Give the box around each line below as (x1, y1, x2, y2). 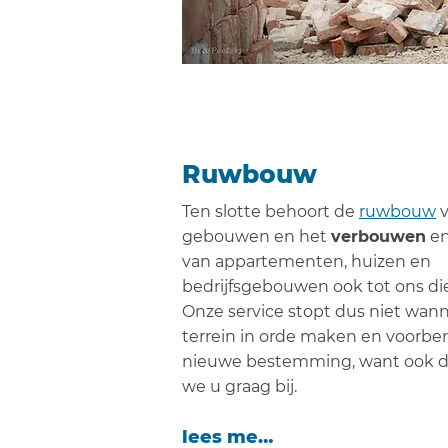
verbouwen (331, 227, 426, 246)
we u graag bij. (182, 377, 297, 396)
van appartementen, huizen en (182, 252, 431, 271)
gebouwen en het (182, 227, 331, 246)
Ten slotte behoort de (182, 202, 359, 221)
